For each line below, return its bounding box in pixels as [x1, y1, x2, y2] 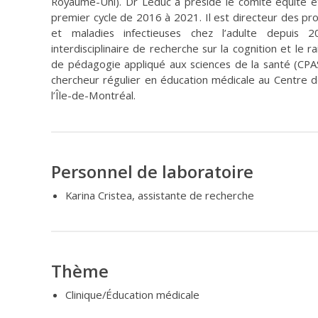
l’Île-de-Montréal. [51, 88, 136, 103]
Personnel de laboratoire [51, 160, 253, 184]
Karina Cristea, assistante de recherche [65, 188, 254, 203]
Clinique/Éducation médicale [65, 287, 199, 302]
